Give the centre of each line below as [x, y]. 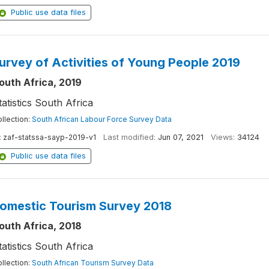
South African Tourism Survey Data [92, 263]
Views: [222, 137]
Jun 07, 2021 [180, 137]
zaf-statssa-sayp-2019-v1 [49, 137]
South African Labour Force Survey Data [101, 119]
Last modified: [129, 137]
